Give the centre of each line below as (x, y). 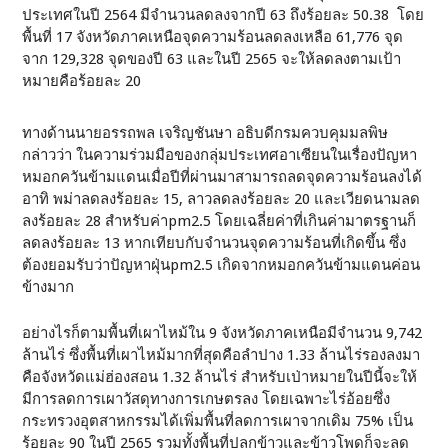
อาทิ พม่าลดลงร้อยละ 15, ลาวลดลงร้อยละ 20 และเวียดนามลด (221, 199)
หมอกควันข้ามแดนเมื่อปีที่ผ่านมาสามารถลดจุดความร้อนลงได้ (222, 177)
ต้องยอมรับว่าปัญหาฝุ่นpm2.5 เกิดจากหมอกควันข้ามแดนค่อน (221, 265)
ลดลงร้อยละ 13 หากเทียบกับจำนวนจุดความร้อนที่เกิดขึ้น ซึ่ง (214, 243)
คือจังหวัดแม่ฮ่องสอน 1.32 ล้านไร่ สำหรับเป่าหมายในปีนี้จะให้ (220, 377)
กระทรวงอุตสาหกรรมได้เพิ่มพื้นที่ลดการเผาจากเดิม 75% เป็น (218, 421)
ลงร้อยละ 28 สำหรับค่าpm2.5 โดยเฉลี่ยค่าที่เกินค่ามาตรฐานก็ (219, 221)
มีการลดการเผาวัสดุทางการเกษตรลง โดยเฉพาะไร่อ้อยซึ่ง (206, 399)
